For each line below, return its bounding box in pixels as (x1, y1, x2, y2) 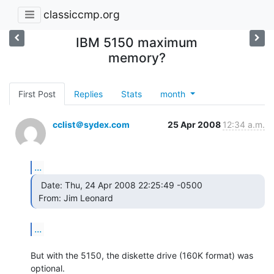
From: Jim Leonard (39, 192, 118, 203)
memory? (108, 50, 166, 65)
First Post (18, 88, 56, 99)
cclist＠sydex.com (53, 119, 130, 130)
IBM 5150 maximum (76, 34, 198, 50)
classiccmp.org (43, 8, 120, 21)
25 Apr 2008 (168, 119, 223, 130)
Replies (74, 88, 103, 99)
